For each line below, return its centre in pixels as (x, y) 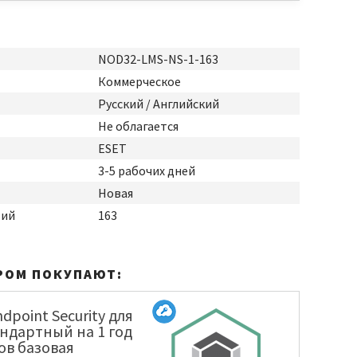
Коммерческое (139, 81)
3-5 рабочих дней (147, 171)
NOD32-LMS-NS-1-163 (158, 59)
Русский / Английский (159, 104)
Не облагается (138, 126)
